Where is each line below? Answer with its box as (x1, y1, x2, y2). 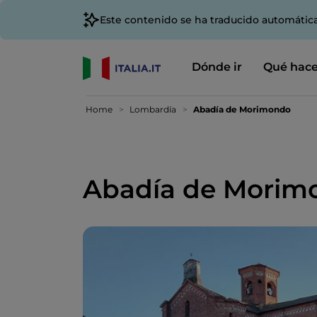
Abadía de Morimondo (193, 104, 291, 115)
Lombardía (129, 104, 176, 115)
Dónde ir (191, 60, 242, 74)
